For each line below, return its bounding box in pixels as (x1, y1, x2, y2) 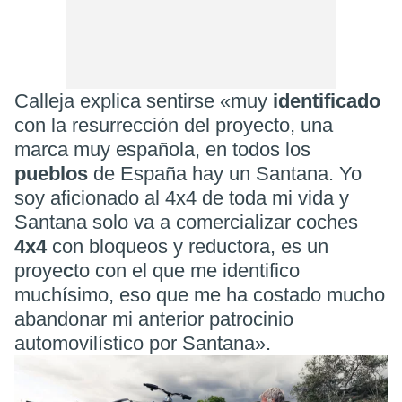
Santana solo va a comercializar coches (14, 211, 358, 234)
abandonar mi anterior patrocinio (14, 308, 293, 331)
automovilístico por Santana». (14, 332, 271, 355)
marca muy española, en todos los (14, 138, 310, 162)
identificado (273, 90, 380, 113)
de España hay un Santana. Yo (93, 162, 362, 186)
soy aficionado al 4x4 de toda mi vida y (14, 187, 349, 210)
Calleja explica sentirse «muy (14, 90, 273, 113)
